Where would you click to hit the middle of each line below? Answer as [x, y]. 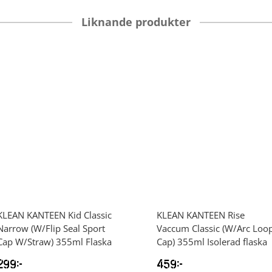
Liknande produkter [136, 22]
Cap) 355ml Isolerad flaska [212, 242]
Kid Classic [90, 215]
